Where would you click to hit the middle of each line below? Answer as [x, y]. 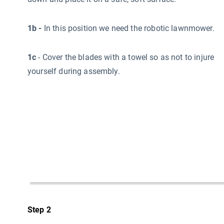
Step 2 [39, 209]
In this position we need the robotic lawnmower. [129, 28]
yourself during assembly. [74, 71]
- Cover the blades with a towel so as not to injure [126, 57]
